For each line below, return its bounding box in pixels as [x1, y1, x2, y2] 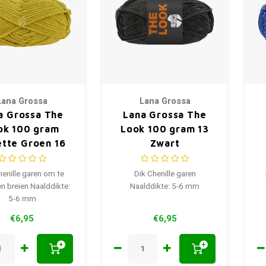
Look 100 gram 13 [121, 123, 209, 134]
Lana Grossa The [123, 109, 207, 120]
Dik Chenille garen [134, 167, 196, 180]
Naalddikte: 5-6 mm [130, 180, 199, 192]
